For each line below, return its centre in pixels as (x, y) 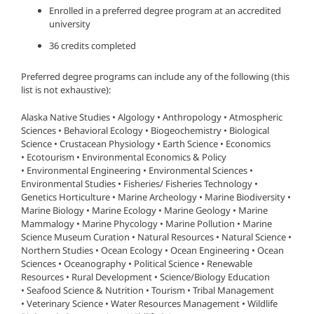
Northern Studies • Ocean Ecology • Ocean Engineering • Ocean (152, 251)
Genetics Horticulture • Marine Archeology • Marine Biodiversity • (156, 197)
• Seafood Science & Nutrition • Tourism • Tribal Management (148, 291)
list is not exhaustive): (66, 90)
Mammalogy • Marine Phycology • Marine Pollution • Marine (146, 224)
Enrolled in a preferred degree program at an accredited (165, 11)
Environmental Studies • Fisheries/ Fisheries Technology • (139, 184)
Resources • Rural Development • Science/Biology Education (145, 277)
